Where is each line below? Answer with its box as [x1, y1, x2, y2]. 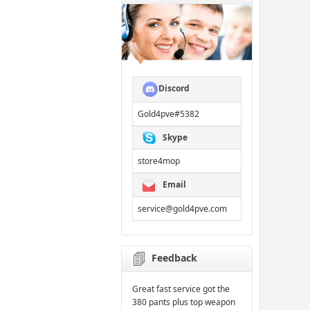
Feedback [152, 250, 198, 264]
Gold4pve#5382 [138, 108, 200, 120]
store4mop [138, 155, 181, 167]
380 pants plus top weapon [132, 295, 236, 308]
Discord [158, 82, 190, 95]
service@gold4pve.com [138, 202, 228, 215]
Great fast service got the [132, 282, 230, 295]
